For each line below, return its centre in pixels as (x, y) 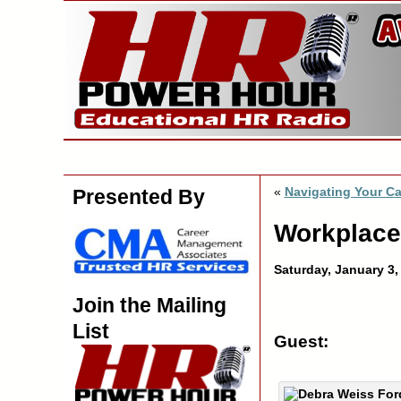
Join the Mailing (149, 305)
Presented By (138, 197)
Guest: (301, 342)
